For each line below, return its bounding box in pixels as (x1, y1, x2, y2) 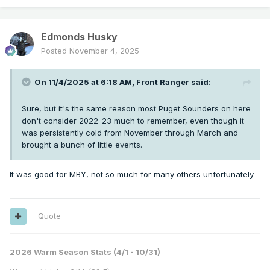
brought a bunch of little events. (22, 140, 142, 150)
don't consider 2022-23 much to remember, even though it (22, 116, 244, 126)
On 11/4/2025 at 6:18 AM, (34, 77, 136, 87)
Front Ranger (136, 77, 189, 87)
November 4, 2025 (69, 46, 139, 56)
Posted (41, 46, 69, 56)
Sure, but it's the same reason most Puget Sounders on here (22, 104, 251, 114)
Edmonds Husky (41, 31, 118, 43)
